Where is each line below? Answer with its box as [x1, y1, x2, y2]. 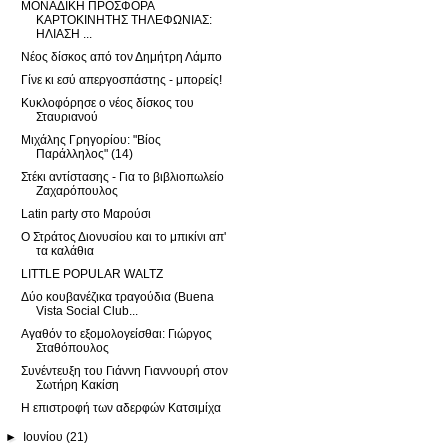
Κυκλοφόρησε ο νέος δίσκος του [20, 95, 194, 110]
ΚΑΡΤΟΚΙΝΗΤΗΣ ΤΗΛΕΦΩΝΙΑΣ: [35, 12, 212, 27]
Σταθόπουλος [35, 340, 109, 355]
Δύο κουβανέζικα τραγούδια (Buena [20, 289, 214, 304]
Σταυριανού [35, 109, 98, 124]
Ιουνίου [23, 429, 67, 444]
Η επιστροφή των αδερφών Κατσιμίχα [20, 400, 221, 415]
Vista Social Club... [35, 303, 138, 318]
